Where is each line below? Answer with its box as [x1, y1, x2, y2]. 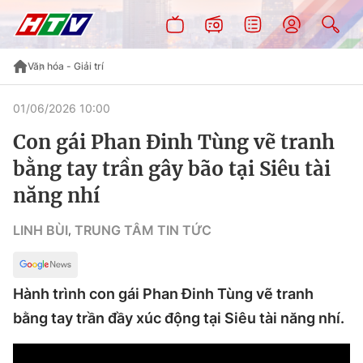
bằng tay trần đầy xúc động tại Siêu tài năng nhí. [13, 310, 344, 327]
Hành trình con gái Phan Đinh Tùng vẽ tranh [13, 285, 314, 302]
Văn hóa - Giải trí [28, 60, 104, 72]
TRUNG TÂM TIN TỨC [75, 222, 211, 238]
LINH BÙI [13, 222, 68, 238]
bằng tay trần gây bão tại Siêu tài [13, 156, 331, 181]
